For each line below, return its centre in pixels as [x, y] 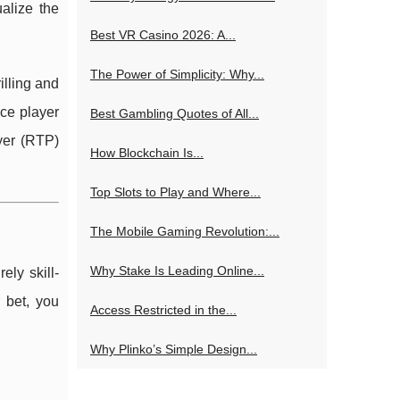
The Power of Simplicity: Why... [177, 74]
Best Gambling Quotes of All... [175, 113]
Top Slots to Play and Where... [175, 192]
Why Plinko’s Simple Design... [174, 349]
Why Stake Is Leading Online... [177, 271]
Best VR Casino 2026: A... [163, 35]
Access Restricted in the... [163, 310]
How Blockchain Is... [147, 153]
